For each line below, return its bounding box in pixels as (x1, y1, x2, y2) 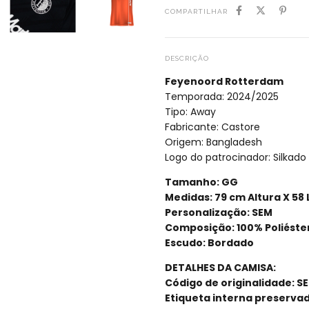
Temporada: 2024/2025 (165, 89, 279, 103)
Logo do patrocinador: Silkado (165, 150, 306, 164)
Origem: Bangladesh (165, 134, 262, 149)
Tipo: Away (165, 104, 216, 119)
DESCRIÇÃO (165, 54, 209, 62)
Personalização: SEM (165, 205, 272, 219)
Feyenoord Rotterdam (165, 74, 283, 88)
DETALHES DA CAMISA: (165, 260, 276, 275)
